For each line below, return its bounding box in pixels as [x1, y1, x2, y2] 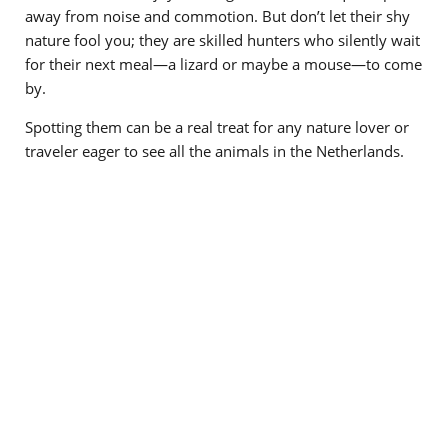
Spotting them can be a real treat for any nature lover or [25, 117, 409, 138]
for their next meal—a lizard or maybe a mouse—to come [25, 54, 422, 75]
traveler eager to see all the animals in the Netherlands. [25, 141, 408, 162]
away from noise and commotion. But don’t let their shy [25, 6, 410, 27]
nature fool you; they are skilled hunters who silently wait [25, 30, 420, 51]
